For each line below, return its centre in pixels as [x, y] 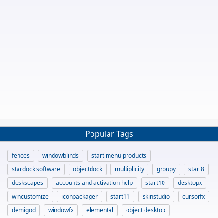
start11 [120, 196]
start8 [196, 169]
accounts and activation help [94, 182]
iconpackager [80, 196]
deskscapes [27, 182]
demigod [24, 210]
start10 [155, 182]
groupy [166, 169]
